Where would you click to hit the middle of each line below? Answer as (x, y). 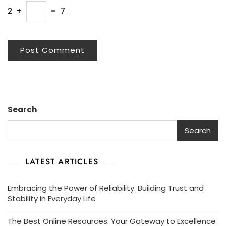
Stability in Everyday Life (52, 198)
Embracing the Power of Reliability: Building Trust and (106, 188)
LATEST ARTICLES (62, 161)
